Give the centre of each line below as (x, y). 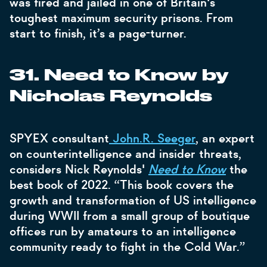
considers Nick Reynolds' (79, 169)
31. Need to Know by (119, 76)
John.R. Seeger (152, 138)
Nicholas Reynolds (111, 97)
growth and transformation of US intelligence (133, 200)
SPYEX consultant (59, 138)
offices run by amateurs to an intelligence (123, 231)
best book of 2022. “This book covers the (122, 185)
